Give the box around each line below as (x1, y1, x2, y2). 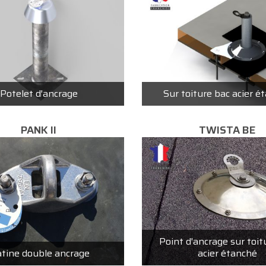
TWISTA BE (199, 122, 256, 139)
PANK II (21, 122, 57, 139)
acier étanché (197, 245, 257, 261)
